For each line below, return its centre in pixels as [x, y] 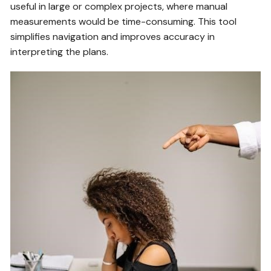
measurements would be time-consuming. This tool [124, 22]
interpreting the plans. [60, 52]
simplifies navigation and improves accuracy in [113, 37]
